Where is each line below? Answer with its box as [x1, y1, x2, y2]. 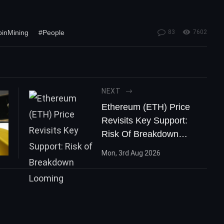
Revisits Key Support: [101, 115, 187, 125]
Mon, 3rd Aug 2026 [101, 148, 160, 157]
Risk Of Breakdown [101, 129, 178, 139]
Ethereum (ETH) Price [101, 102, 190, 112]
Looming [101, 142, 136, 152]
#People [38, 28, 64, 36]
